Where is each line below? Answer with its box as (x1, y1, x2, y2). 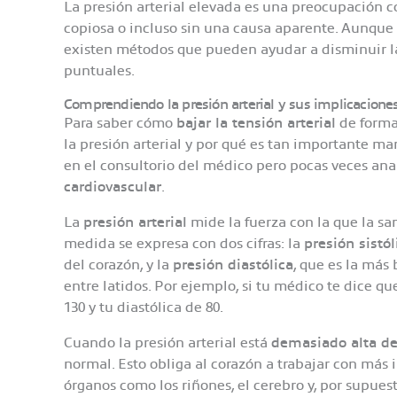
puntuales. (64, 60, 142, 80)
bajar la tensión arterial (176, 113, 336, 132)
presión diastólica (173, 254, 293, 274)
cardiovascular (64, 176, 161, 196)
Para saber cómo (64, 113, 176, 132)
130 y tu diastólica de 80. (64, 297, 223, 316)
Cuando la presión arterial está (64, 332, 271, 352)
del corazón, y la (64, 254, 173, 274)
